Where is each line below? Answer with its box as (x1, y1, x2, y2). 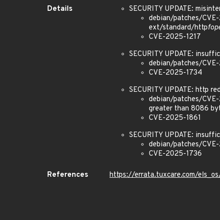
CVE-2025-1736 (149, 149, 202, 159)
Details (47, 4, 73, 14)
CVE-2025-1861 (149, 113, 201, 123)
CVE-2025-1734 (149, 68, 202, 78)
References (47, 170, 88, 180)
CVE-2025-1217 (149, 32, 201, 42)
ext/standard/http (149, 23, 208, 32)
